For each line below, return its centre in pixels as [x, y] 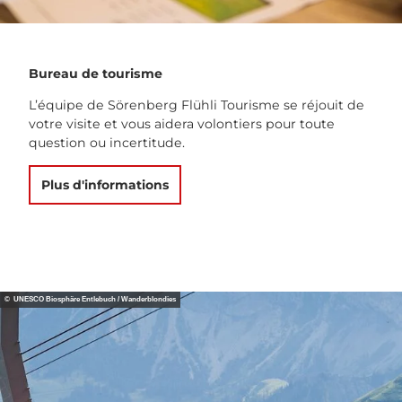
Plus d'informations [105, 185]
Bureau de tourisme [96, 74]
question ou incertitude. [107, 143]
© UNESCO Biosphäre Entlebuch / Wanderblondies [90, 299]
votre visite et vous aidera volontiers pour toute [182, 124]
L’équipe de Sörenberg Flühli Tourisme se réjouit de [197, 105]
